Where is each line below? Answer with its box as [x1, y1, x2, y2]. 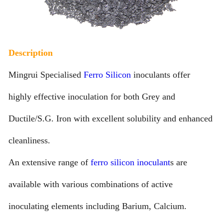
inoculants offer [130, 70, 190, 80]
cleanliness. [8, 135, 50, 146]
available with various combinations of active [8, 179, 173, 190]
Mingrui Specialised [8, 70, 84, 80]
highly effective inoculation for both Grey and [8, 92, 175, 102]
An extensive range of [8, 157, 91, 168]
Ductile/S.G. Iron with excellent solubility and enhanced [8, 113, 213, 124]
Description [8, 48, 53, 58]
